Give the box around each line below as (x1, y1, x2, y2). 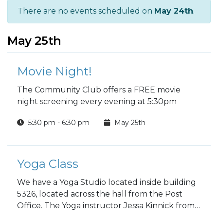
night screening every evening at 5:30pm (17, 97, 177, 106)
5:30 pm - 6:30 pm (26, 118, 90, 127)
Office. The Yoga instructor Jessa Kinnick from (17, 201, 195, 210)
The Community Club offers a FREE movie (17, 85, 181, 94)
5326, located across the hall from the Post (17, 189, 182, 199)
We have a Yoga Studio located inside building (17, 178, 196, 187)
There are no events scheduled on (18, 6, 154, 16)
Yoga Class (17, 157, 78, 171)
